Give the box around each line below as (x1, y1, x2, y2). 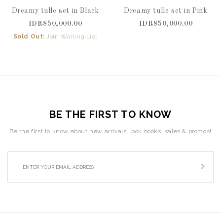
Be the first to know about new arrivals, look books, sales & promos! (9, 128, 212, 135)
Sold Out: (13, 33, 45, 40)
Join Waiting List (46, 33, 98, 40)
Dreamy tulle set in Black (11, 7, 99, 14)
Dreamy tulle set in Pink (124, 7, 208, 14)
